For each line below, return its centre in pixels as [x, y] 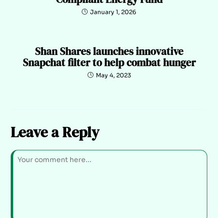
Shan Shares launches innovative [109, 52]
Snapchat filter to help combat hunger [109, 63]
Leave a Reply [55, 132]
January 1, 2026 [113, 12]
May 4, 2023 [113, 75]
